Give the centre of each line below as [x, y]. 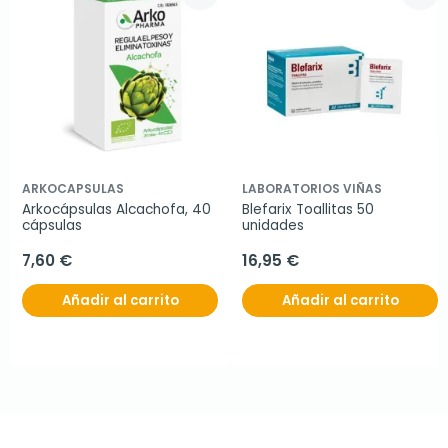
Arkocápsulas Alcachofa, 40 [116, 210]
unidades [273, 226]
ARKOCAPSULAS [73, 189]
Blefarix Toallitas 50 [308, 210]
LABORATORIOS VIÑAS [312, 189]
